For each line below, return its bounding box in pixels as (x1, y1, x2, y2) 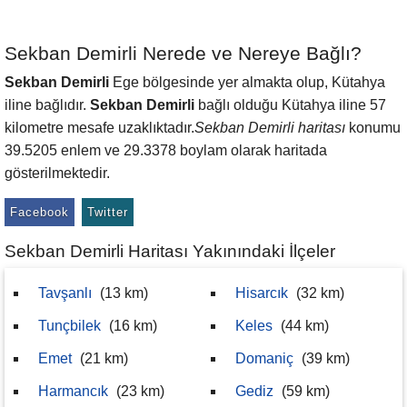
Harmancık (38, 383, 108, 399)
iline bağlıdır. (5, 97, 90, 113)
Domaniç (235, 351, 293, 366)
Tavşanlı (38, 285, 92, 301)
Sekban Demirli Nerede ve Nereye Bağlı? (5, 43, 362, 64)
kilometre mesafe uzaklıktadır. (5, 120, 194, 135)
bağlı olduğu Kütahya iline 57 (194, 97, 386, 113)
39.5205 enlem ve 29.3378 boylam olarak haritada (5, 143, 327, 158)
